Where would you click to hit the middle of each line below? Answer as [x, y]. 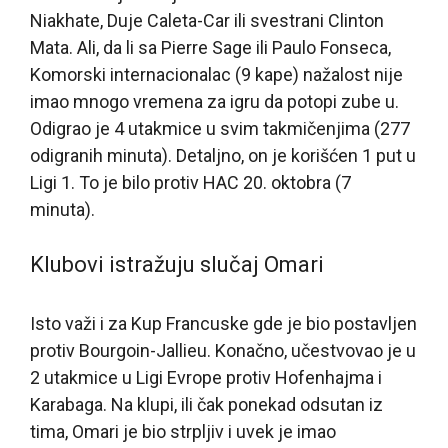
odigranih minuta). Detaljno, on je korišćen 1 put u [223, 155]
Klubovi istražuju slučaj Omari [177, 264]
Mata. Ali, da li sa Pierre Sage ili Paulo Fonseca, [210, 47]
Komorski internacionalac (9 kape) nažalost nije [216, 74]
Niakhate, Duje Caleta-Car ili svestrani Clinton [207, 20]
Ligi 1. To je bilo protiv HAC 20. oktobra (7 [190, 182]
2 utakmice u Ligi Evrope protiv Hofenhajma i [206, 377]
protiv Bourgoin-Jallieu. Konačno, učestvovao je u [223, 350]
